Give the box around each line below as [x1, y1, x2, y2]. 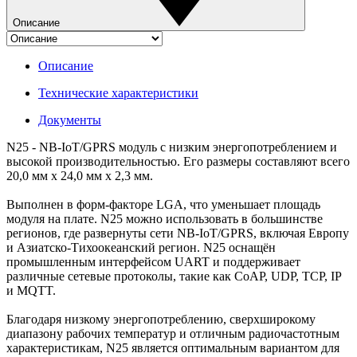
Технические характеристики [38, 85, 198, 100]
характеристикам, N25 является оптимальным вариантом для [6, 340, 339, 355]
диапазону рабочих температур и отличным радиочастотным [6, 326, 339, 340]
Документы [38, 112, 101, 127]
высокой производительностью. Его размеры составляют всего [6, 154, 350, 168]
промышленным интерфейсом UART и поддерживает [6, 254, 300, 269]
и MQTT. [6, 283, 56, 297]
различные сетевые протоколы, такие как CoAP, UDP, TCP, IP [6, 269, 341, 283]
